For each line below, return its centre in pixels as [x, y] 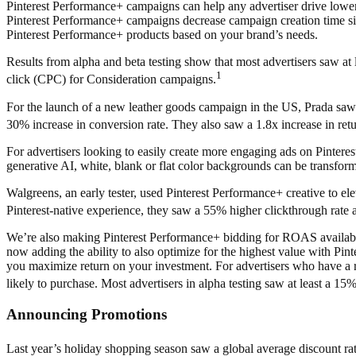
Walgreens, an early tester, [72, 192]
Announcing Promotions [89, 315]
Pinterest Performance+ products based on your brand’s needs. [162, 35]
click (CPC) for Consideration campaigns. [111, 79]
